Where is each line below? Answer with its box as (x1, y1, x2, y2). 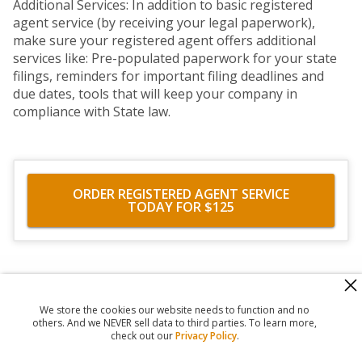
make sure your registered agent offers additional (13, 32, 316, 49)
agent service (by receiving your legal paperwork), (13, 14, 315, 32)
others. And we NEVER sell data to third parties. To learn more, (32, 316, 317, 330)
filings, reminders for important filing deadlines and (13, 67, 324, 85)
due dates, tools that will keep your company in (13, 85, 297, 103)
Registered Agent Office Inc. (129, 309, 275, 324)
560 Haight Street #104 (14, 290, 135, 305)
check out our (110, 329, 175, 343)
